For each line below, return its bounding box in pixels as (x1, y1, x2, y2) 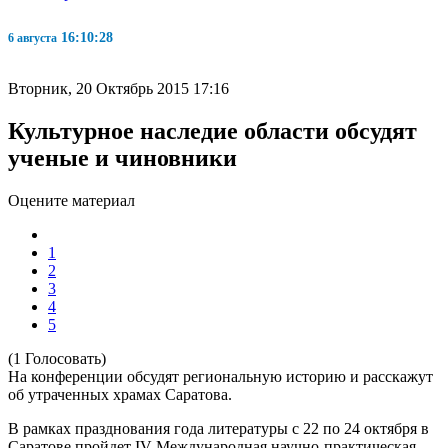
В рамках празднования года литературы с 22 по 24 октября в (8, 419, 429, 437)
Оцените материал (8, 191, 135, 209)
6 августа (8, 30, 57, 45)
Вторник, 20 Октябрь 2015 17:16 (8, 79, 229, 97)
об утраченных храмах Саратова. (8, 385, 232, 403)
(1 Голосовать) (8, 349, 106, 367)
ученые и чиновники (8, 144, 237, 171)
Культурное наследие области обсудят (8, 117, 417, 144)
